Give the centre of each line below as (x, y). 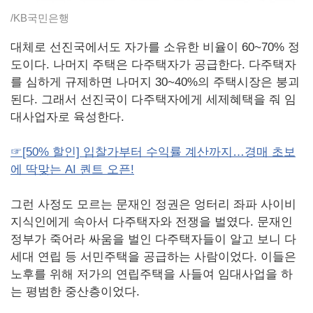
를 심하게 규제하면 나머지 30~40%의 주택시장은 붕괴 (155, 82)
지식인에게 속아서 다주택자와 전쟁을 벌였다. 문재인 (152, 222)
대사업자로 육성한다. (67, 117)
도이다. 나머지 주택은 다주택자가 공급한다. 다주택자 (153, 65)
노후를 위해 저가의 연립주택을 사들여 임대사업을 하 (152, 275)
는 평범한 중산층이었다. (75, 292)
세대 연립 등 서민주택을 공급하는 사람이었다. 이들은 (153, 257)
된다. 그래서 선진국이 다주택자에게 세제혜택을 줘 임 (153, 100)
